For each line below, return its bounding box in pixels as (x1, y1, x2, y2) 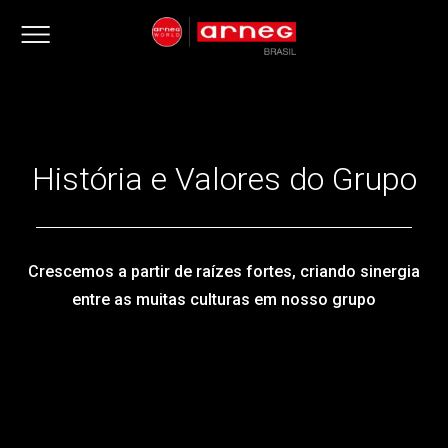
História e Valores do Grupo (31, 160, 417, 198)
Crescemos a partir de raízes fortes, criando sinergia (28, 262, 420, 281)
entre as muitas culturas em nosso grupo (72, 290, 376, 309)
